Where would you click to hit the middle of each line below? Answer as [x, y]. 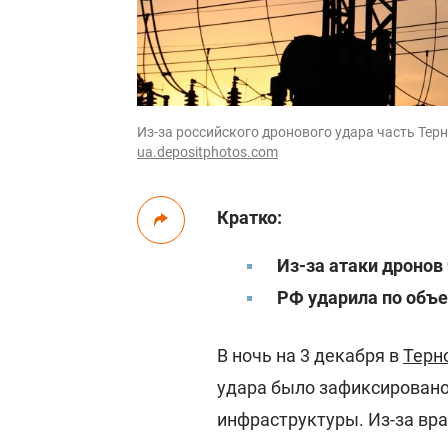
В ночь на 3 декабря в [310, 355]
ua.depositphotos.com [207, 152]
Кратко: [249, 217]
